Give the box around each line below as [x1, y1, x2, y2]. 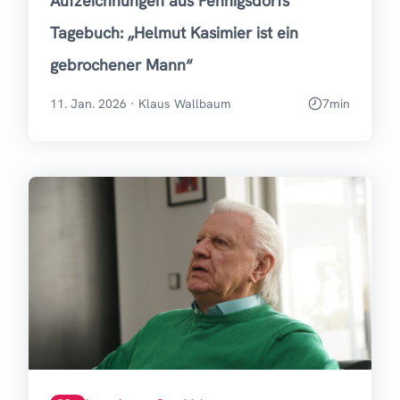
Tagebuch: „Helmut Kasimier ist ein [50, 21, 298, 43]
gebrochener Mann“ [50, 54, 193, 75]
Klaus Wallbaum [138, 95, 231, 112]
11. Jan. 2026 [50, 95, 127, 112]
